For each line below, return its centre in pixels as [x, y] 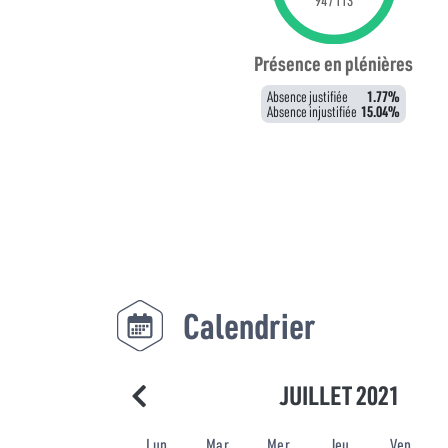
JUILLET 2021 [339, 395]
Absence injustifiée [312, 111]
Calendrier [249, 326]
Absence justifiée [308, 96]
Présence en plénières [334, 63]
